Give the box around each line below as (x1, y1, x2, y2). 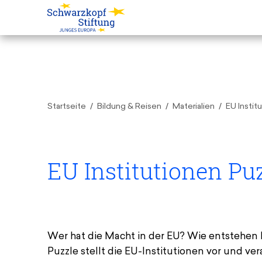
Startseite (47, 102, 86, 112)
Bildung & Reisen (96, 102, 161, 112)
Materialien (172, 102, 215, 112)
